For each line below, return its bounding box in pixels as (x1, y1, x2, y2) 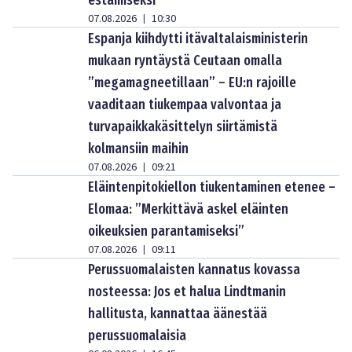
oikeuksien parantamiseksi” (88, 222, 244, 240)
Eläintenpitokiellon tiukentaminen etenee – (88, 178, 335, 196)
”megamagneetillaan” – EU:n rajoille (88, 73, 296, 91)
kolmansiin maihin (88, 139, 189, 157)
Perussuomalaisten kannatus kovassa (88, 260, 300, 278)
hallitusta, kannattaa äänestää (88, 304, 267, 322)
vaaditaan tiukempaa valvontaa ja (88, 95, 281, 113)
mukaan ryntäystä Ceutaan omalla (88, 51, 282, 69)
